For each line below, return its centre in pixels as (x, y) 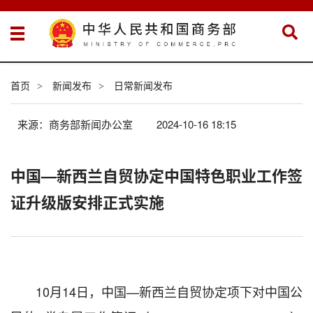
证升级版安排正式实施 (87, 202)
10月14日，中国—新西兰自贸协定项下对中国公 (169, 291)
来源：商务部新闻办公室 (77, 124)
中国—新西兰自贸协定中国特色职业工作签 (156, 175)
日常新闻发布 (143, 85)
